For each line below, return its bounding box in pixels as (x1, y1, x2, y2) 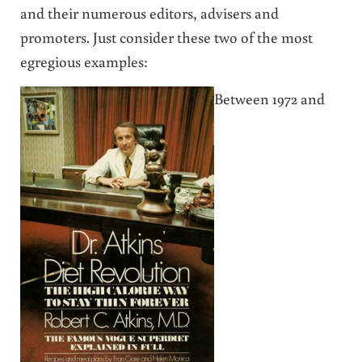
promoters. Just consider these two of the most (19, 26, 313, 47)
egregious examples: (19, 50, 148, 71)
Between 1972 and (213, 87, 325, 108)
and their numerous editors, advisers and (19, 2, 279, 23)
